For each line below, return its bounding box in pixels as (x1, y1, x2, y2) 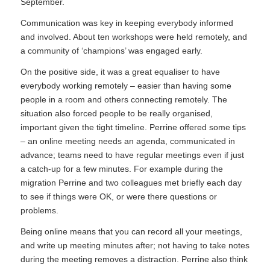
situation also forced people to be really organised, (20, 108, 213, 118)
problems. (20, 205, 58, 215)
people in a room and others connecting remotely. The (20, 94, 227, 104)
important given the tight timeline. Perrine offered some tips (20, 122, 246, 132)
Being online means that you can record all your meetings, (20, 226, 242, 236)
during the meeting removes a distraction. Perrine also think (20, 254, 248, 264)
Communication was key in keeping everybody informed (20, 17, 233, 28)
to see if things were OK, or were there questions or (20, 191, 217, 201)
